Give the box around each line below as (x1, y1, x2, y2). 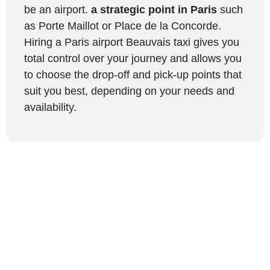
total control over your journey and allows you (24, 52, 242, 64)
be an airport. (24, 3, 91, 16)
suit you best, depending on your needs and (24, 84, 234, 97)
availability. (24, 101, 77, 113)
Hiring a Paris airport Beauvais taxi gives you (24, 36, 239, 48)
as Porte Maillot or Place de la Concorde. (24, 19, 221, 32)
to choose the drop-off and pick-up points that (24, 68, 242, 81)
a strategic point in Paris (91, 3, 217, 16)
